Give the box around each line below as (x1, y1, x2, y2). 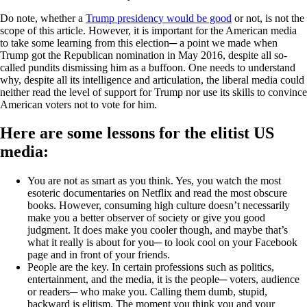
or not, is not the (232, 12, 304, 24)
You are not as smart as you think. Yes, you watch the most (27, 175, 281, 187)
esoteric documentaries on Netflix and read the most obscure (27, 187, 287, 199)
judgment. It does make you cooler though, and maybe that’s (27, 224, 288, 236)
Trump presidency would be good (86, 12, 232, 24)
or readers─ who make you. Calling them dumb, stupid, (27, 286, 267, 298)
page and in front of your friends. (27, 249, 170, 261)
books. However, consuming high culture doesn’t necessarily (27, 199, 290, 212)
